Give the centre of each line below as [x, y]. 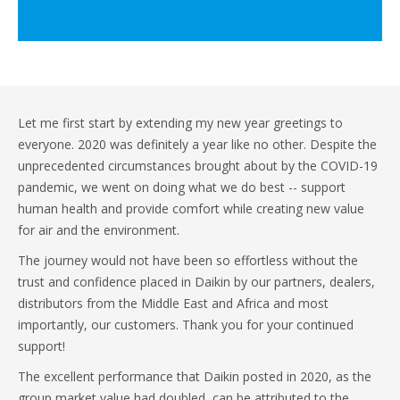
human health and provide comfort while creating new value [191, 208]
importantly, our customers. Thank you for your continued [186, 325]
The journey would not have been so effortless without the [188, 260]
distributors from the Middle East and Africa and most [173, 303]
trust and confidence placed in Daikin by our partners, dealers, [196, 282]
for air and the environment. [100, 230]
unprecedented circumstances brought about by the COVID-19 [198, 166]
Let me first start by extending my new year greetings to [180, 123]
